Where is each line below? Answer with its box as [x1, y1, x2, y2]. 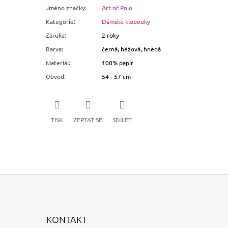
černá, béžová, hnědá [102, 45, 161, 53]
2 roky [102, 31, 120, 40]
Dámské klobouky [102, 17, 151, 26]
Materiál [46, 59, 69, 67]
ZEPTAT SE [73, 115, 103, 124]
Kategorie [46, 17, 74, 26]
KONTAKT [46, 213, 87, 225]
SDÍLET [112, 115, 132, 124]
